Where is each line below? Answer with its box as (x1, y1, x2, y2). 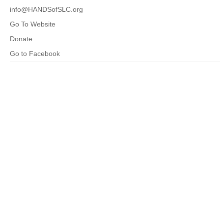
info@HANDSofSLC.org (10, 5, 83, 13)
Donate (10, 35, 32, 43)
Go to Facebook (10, 50, 60, 57)
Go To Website (10, 20, 55, 28)
